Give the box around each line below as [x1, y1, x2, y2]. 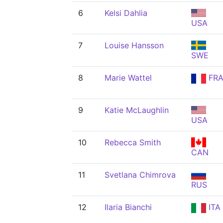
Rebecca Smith [105, 137, 161, 147]
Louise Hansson [105, 40, 164, 50]
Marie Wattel [105, 73, 152, 83]
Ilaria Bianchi [105, 202, 152, 212]
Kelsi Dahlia [105, 8, 147, 18]
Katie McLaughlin [105, 105, 169, 115]
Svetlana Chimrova [105, 170, 176, 180]
